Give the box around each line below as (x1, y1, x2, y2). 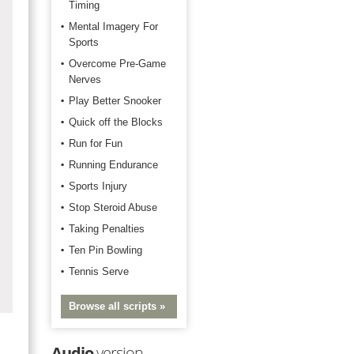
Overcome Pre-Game (69, 58, 166, 70)
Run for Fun (69, 137, 122, 149)
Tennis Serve (69, 265, 129, 277)
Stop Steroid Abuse (69, 201, 157, 213)
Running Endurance (69, 159, 158, 171)
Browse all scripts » (69, 300, 165, 312)
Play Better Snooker (69, 95, 161, 107)
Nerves (69, 73, 101, 85)
